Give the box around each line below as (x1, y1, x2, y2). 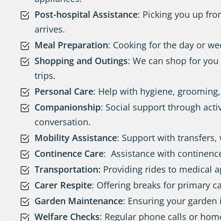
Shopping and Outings (35, 55, 128, 67)
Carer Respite (35, 179, 92, 191)
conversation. (35, 116, 91, 128)
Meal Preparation (35, 39, 108, 51)
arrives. (35, 23, 65, 35)
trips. (35, 70, 56, 81)
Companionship (35, 101, 101, 113)
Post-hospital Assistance (35, 8, 138, 20)
